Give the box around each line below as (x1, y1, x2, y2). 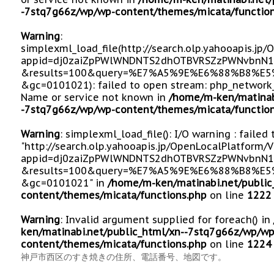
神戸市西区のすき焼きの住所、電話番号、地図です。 (21, 251, 226, 262)
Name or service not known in (21, 91, 169, 103)
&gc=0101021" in (21, 176, 108, 189)
